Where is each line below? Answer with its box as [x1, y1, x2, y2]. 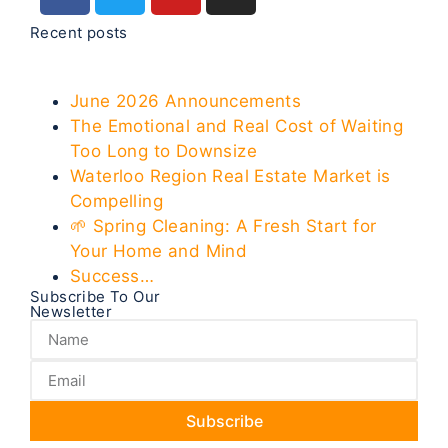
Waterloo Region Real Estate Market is [70, 166, 391, 186]
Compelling [70, 191, 164, 211]
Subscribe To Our [30, 287, 161, 306]
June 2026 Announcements [70, 91, 302, 111]
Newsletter [30, 302, 113, 321]
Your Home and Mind [70, 241, 248, 261]
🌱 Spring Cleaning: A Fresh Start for [70, 216, 377, 236]
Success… [70, 266, 155, 286]
